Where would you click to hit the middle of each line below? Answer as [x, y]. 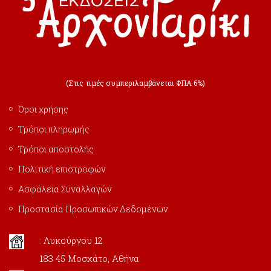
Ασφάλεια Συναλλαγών [65, 189]
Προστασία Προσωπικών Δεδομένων [93, 209]
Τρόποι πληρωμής [54, 129]
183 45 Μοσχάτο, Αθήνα [89, 258]
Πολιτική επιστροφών [62, 169]
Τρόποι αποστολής [56, 149]
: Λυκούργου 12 [71, 240]
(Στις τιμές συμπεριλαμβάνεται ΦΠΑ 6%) [135, 83]
